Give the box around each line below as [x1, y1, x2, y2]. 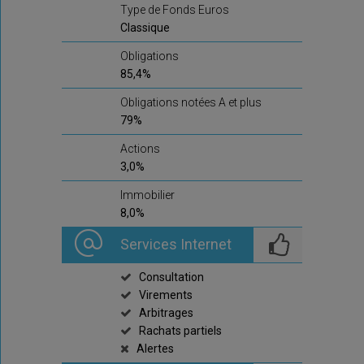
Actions [120, 142, 160, 155]
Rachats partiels [139, 324, 222, 337]
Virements [139, 288, 193, 301]
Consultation [139, 271, 204, 284]
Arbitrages [139, 306, 193, 319]
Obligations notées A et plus [120, 96, 262, 109]
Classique [120, 21, 170, 34]
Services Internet [120, 236, 232, 253]
